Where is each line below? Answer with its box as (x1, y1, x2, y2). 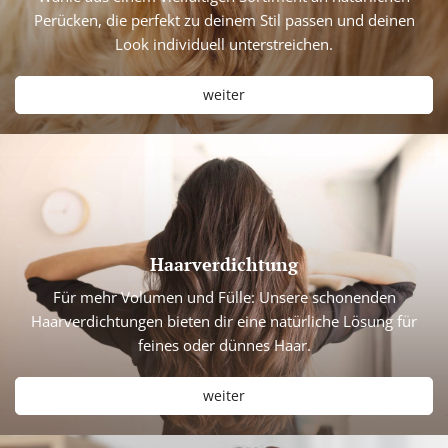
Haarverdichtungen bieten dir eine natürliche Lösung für (31, 311, 417, 332)
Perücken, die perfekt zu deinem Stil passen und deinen (33, 10, 415, 31)
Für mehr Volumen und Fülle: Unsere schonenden (52, 287, 396, 308)
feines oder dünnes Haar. (137, 335, 311, 356)
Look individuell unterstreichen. (115, 34, 333, 55)
